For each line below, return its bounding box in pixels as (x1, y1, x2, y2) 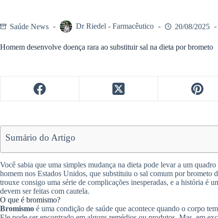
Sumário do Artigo (5, 132, 76, 143)
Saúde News (10, 22, 49, 31)
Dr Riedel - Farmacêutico (76, 22, 154, 31)
